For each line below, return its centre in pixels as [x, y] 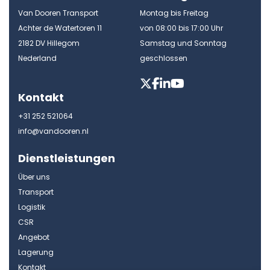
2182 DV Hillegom [49, 43]
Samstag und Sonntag [183, 43]
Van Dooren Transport [58, 13]
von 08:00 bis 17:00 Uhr [181, 28]
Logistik [32, 207]
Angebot [34, 237]
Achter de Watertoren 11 [60, 28]
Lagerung [36, 253]
